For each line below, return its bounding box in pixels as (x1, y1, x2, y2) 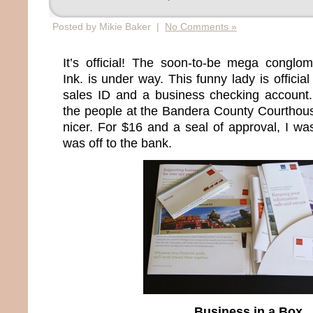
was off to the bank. (63, 136, 172, 150)
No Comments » (165, 21, 237, 32)
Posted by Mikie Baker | (52, 21, 165, 32)
